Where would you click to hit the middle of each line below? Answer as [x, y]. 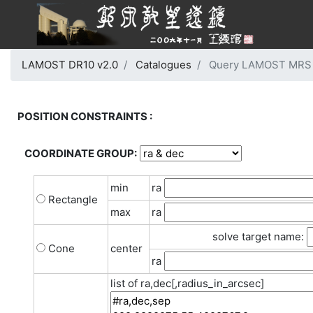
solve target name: [260, 236]
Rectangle [72, 199]
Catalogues [163, 65]
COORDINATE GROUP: [81, 153]
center [126, 248]
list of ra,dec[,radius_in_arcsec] [187, 283]
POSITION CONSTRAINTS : [85, 116]
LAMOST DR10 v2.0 [70, 65]
